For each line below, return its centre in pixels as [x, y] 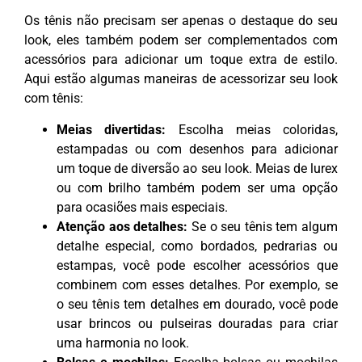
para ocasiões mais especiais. [142, 207]
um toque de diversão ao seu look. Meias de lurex [197, 168]
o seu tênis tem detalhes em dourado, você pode [197, 304]
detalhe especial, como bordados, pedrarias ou [197, 246]
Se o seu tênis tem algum [263, 226]
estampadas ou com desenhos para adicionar [197, 149]
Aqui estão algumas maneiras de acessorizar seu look [181, 79]
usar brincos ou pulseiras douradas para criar [197, 323]
